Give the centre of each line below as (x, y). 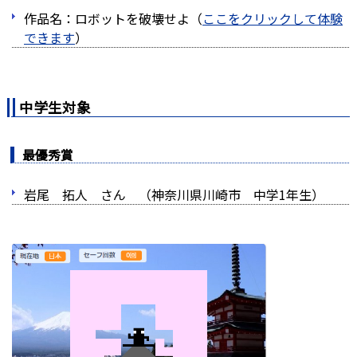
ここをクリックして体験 (273, 18)
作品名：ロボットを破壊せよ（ (113, 18)
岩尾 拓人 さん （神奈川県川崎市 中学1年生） (174, 194)
